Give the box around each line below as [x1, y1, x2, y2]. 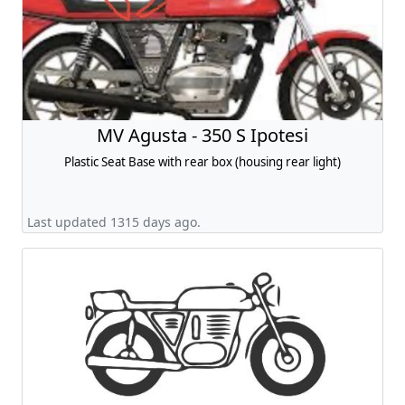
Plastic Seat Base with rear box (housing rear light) [64, 154, 341, 170]
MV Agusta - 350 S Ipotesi [97, 123, 308, 147]
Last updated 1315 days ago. [27, 213, 201, 231]
